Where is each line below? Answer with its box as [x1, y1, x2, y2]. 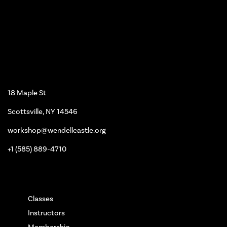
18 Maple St [8, 88, 46, 97]
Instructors [28, 208, 65, 217]
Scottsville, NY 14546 [8, 106, 78, 116]
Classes [28, 194, 53, 203]
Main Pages [8, 172, 53, 182]
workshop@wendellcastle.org [8, 125, 106, 135]
